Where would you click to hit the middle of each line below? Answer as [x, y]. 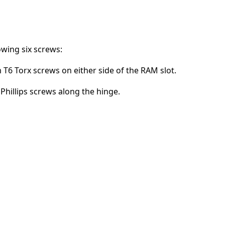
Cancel [131, 75]
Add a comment [182, 12]
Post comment [175, 75]
